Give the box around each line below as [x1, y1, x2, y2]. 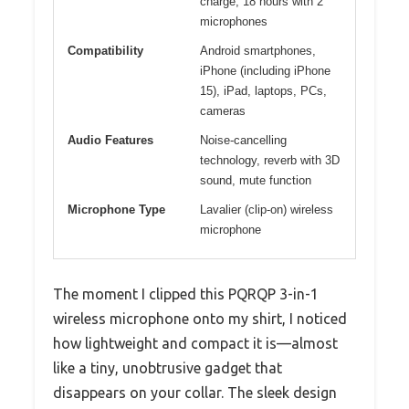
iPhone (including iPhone [200, 64, 330, 79]
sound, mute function [200, 173, 311, 188]
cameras [200, 104, 246, 119]
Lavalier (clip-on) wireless [200, 203, 333, 217]
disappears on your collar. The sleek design [53, 384, 337, 402]
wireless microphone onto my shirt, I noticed [53, 310, 347, 328]
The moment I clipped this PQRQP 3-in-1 [53, 286, 319, 303]
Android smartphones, [200, 44, 316, 58]
